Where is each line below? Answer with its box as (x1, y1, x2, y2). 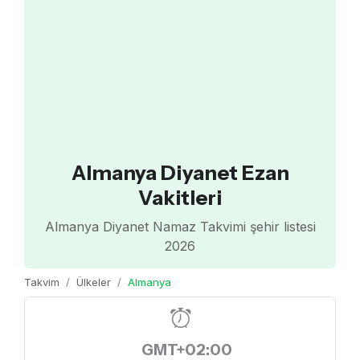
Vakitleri (138, 185, 222, 210)
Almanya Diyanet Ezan (71, 160, 289, 185)
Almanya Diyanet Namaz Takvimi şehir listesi (44, 218, 316, 235)
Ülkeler (76, 275, 111, 288)
